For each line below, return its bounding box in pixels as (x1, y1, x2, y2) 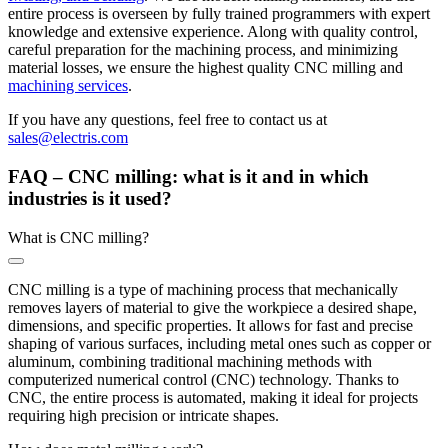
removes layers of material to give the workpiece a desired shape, (8, 298, 417, 316)
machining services (8, 77, 128, 95)
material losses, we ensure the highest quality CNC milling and (8, 59, 403, 77)
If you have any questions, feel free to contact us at (8, 111, 327, 129)
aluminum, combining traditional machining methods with (8, 352, 372, 370)
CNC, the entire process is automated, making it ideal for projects (8, 388, 418, 406)
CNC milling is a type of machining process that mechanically (8, 280, 398, 298)
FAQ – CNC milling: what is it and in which (8, 166, 369, 188)
